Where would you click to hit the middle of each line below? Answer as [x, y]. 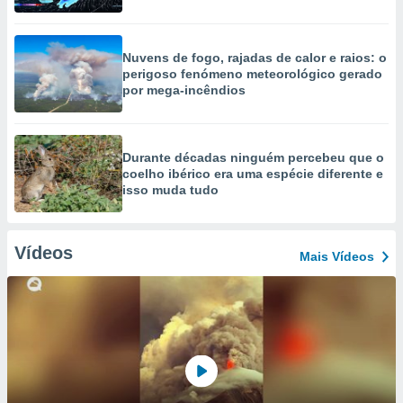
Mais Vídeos [337, 256]
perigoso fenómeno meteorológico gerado [252, 74]
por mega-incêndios [184, 90]
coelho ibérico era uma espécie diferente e [253, 174]
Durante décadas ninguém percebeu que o [253, 157]
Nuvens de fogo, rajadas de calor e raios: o [255, 58]
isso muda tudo [170, 190]
